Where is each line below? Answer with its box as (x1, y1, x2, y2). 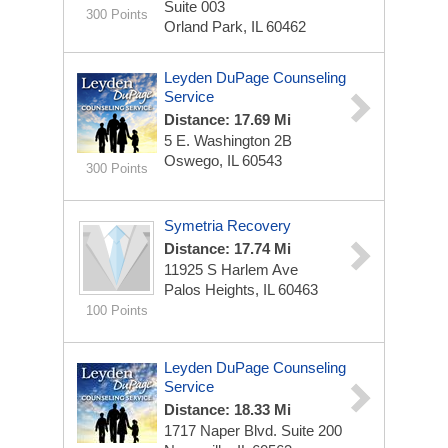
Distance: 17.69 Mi (164, 111, 291, 128)
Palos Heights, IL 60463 (164, 281, 318, 298)
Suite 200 (281, 422, 342, 439)
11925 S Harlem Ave (164, 261, 298, 278)
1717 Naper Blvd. (164, 422, 281, 439)
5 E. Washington (164, 132, 274, 149)
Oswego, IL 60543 (164, 152, 282, 169)
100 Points (85, 303, 148, 318)
